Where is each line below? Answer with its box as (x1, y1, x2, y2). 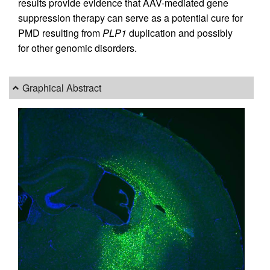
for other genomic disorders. (18, 41, 137, 55)
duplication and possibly (127, 26, 233, 40)
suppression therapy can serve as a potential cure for (18, 11, 243, 25)
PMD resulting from (18, 26, 102, 40)
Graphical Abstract (22, 81, 102, 95)
